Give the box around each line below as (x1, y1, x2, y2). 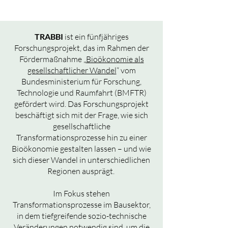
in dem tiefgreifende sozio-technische (16, 211, 147, 221)
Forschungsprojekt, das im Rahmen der (14, 43, 149, 53)
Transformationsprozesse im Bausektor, (12, 199, 151, 210)
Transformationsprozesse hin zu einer (16, 132, 147, 142)
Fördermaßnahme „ (19, 54, 86, 64)
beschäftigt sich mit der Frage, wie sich (15, 110, 148, 120)
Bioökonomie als (85, 54, 144, 64)
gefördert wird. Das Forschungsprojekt (14, 99, 149, 109)
